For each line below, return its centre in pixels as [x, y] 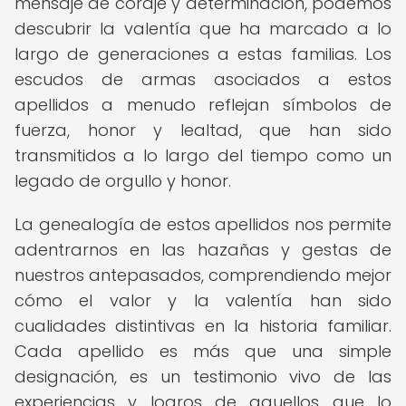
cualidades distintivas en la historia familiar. [203, 326]
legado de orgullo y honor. [123, 181]
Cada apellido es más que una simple [203, 351]
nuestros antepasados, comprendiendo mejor [203, 275]
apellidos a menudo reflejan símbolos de [203, 105]
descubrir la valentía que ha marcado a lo [203, 29]
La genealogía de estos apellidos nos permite [203, 224]
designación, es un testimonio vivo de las [203, 377]
